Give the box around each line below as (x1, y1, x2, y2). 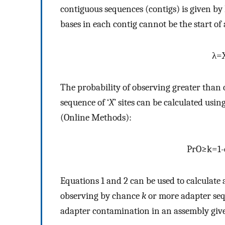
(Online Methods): (60, 112, 132, 124)
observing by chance (60, 190, 142, 202)
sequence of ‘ (60, 97, 109, 108)
